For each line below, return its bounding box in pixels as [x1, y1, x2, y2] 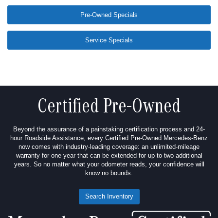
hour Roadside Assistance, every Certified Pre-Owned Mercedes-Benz [10, 134, 208, 142]
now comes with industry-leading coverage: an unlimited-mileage [18, 143, 200, 151]
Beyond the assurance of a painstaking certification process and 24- [13, 126, 205, 133]
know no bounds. [85, 169, 133, 177]
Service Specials [85, 36, 133, 44]
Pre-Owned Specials [80, 11, 138, 19]
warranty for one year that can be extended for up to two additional [16, 152, 202, 160]
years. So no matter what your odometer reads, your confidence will [14, 161, 204, 168]
